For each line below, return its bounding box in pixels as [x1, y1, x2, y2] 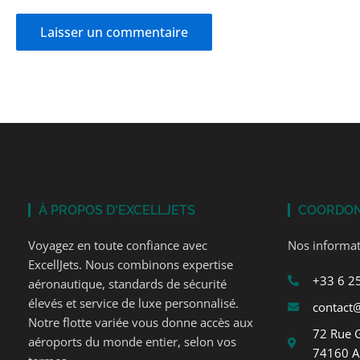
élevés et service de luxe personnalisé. [28, 295, 239, 312]
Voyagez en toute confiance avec [28, 237, 207, 254]
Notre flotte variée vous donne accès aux [28, 314, 253, 331]
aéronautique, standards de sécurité [28, 276, 227, 292]
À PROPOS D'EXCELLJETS [39, 202, 195, 219]
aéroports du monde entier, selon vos [28, 333, 236, 350]
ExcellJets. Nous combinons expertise [28, 256, 233, 273]
